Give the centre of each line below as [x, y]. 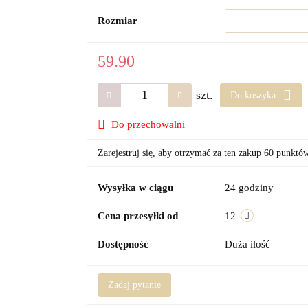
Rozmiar [117, 21]
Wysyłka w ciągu [135, 188]
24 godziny [249, 188]
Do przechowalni [148, 124]
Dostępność [123, 244]
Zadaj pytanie [134, 285]
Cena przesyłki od [137, 216]
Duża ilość [249, 244]
